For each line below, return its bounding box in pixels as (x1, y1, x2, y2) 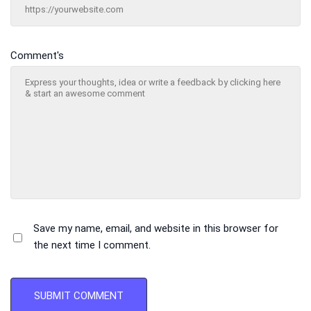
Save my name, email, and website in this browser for (33, 222, 278, 235)
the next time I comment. (33, 239, 151, 252)
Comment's (10, 49, 64, 62)
